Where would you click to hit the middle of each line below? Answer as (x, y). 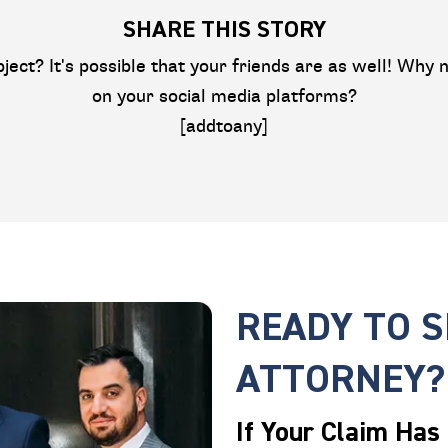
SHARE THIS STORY (224, 29)
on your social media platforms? (224, 96)
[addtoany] (224, 126)
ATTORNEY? (340, 379)
